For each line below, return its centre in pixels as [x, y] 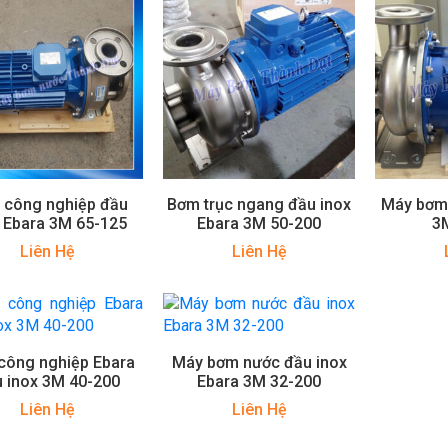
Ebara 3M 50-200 [259, 223]
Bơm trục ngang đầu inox [259, 204]
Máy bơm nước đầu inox [259, 362]
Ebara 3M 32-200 [259, 381]
